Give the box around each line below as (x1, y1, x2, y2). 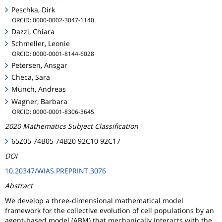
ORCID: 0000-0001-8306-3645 (12, 107, 94, 115)
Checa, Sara (11, 72, 51, 82)
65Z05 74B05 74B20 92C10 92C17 (11, 136, 121, 146)
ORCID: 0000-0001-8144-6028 (12, 49, 94, 57)
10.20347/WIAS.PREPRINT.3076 (5, 166, 106, 175)
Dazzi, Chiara (11, 26, 55, 36)
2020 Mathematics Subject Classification (5, 121, 138, 131)
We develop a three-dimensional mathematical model (5, 195, 183, 205)
